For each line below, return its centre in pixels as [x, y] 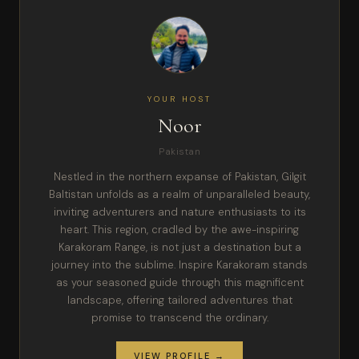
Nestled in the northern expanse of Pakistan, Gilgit [179, 177]
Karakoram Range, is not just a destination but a [179, 248]
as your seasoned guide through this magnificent [179, 283]
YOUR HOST [179, 99]
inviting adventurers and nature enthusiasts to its [179, 212]
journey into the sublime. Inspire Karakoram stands [179, 265]
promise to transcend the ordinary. [179, 318]
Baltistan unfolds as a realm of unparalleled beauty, [179, 195]
